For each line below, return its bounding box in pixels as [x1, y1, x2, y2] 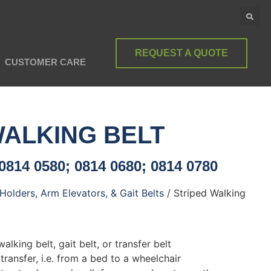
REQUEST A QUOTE [135, 48, 229, 58]
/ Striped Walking [164, 187, 246, 199]
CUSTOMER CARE [5, 57, 87, 67]
